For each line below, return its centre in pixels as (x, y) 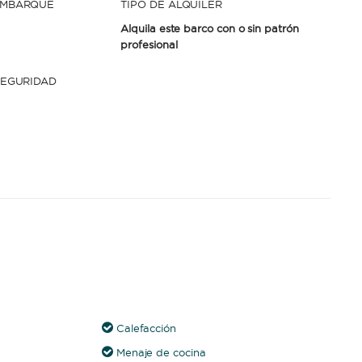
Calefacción (146, 328)
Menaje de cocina (161, 352)
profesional (149, 44)
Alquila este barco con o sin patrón (210, 28)
